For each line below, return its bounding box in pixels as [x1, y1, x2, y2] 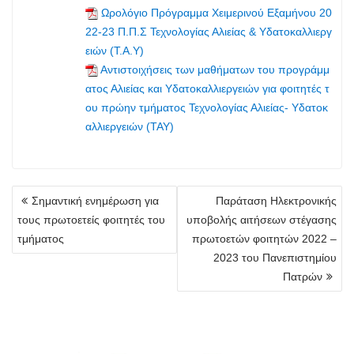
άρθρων [11, 201, 67, 220]
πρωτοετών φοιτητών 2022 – [192, 232, 337, 245]
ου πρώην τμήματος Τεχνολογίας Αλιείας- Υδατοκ [85, 100, 328, 114]
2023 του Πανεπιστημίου [213, 250, 337, 264]
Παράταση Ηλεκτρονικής [216, 194, 337, 207]
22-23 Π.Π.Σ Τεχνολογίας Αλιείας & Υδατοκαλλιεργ [85, 24, 332, 38]
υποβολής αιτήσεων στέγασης [186, 213, 337, 226]
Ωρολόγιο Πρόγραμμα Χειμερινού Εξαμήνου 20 [101, 6, 332, 19]
